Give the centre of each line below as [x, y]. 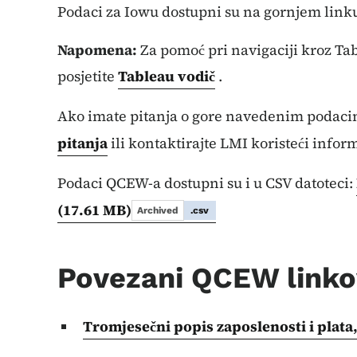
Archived [158, 210]
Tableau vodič [167, 76]
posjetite [88, 76]
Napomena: [97, 50]
